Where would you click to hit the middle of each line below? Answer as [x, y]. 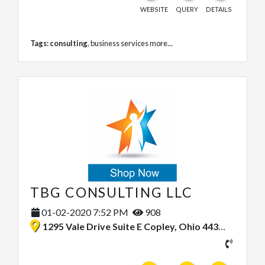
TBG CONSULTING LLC [112, 192]
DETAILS [219, 9]
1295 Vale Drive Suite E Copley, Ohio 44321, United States [130, 226]
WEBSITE [154, 9]
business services [119, 43]
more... [161, 43]
